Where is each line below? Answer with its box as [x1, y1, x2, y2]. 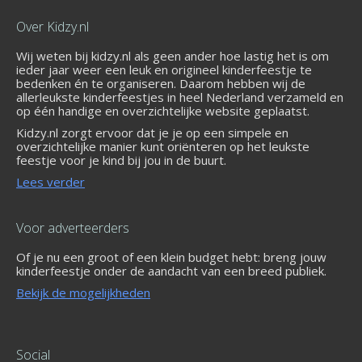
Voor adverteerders [16, 219, 129, 238]
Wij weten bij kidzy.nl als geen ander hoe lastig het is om [16, 48, 329, 65]
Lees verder [16, 174, 85, 191]
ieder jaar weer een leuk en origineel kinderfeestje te [16, 61, 312, 78]
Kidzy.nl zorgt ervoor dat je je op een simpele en [16, 124, 288, 141]
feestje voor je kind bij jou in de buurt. [16, 152, 226, 169]
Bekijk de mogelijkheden [16, 284, 150, 301]
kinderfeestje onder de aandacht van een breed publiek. [16, 263, 326, 280]
